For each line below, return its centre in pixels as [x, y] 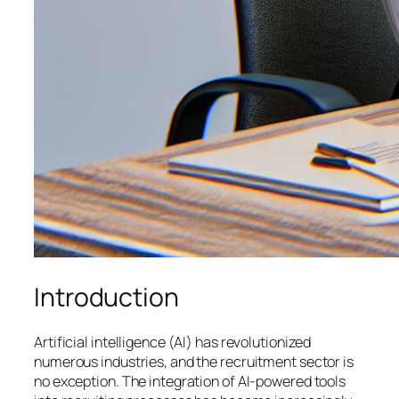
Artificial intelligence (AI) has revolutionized [173, 342]
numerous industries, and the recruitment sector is [194, 362]
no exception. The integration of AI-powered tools [190, 382]
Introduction [106, 297]
